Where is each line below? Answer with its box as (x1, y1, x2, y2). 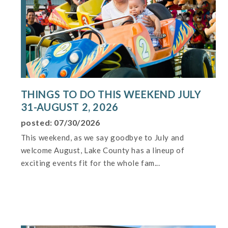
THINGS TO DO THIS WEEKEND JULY (20, 88, 202, 101)
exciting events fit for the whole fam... (20, 158, 160, 168)
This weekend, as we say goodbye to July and (20, 133, 184, 142)
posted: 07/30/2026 (20, 118, 100, 128)
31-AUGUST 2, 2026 (20, 101, 119, 113)
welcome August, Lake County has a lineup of (20, 146, 185, 155)
